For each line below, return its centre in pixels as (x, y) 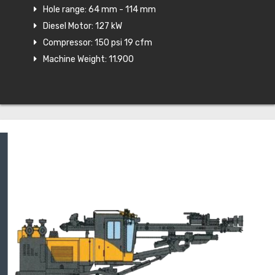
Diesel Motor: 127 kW (83, 26)
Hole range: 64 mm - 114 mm (99, 9)
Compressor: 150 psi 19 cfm (98, 42)
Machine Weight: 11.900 (88, 59)
